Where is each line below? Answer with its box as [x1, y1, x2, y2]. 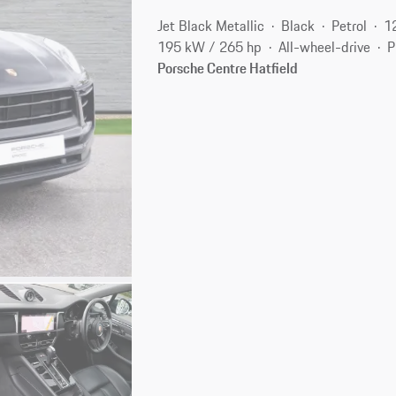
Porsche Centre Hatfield [157, 57, 299, 79]
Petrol [331, 14, 368, 36]
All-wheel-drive [278, 35, 371, 57]
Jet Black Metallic [157, 14, 265, 36]
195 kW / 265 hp [157, 35, 263, 57]
